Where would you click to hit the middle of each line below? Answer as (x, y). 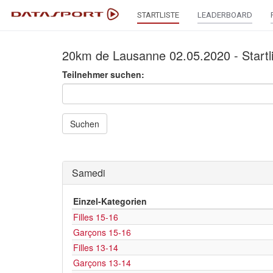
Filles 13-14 (96, 247)
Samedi (89, 173)
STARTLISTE (158, 15)
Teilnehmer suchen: (103, 74)
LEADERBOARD (225, 15)
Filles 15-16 (96, 217)
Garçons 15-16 (102, 232)
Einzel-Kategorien (110, 201)
